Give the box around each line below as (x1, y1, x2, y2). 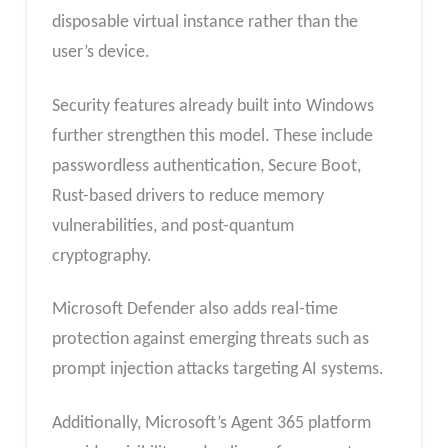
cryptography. (51, 246, 152, 266)
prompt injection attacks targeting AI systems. (51, 360, 384, 380)
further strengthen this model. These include (51, 126, 373, 146)
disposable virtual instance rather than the (51, 13, 358, 33)
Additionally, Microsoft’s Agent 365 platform (51, 413, 371, 433)
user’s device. (51, 43, 150, 63)
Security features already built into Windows (51, 96, 374, 116)
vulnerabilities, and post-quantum (51, 216, 294, 236)
